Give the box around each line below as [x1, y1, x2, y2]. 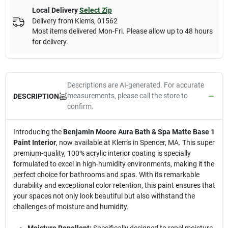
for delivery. [32, 38, 68, 46]
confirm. [67, 102, 94, 110]
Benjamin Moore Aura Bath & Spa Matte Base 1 [63, 128, 215, 136]
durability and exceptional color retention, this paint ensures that [13, 181, 215, 189]
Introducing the [13, 128, 63, 136]
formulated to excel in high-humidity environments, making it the [13, 160, 214, 168]
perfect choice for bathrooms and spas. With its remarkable [13, 170, 199, 179]
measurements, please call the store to [67, 92, 188, 100]
